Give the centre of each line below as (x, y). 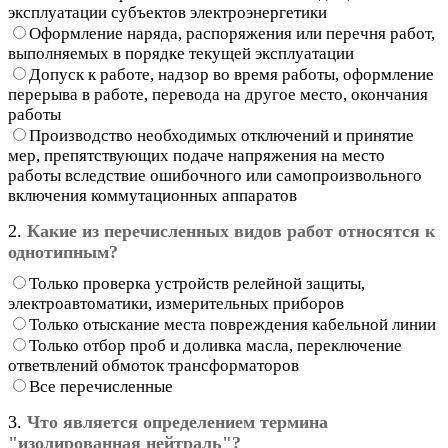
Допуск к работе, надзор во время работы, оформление (231, 74)
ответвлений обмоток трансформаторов (153, 365)
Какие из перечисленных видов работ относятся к (231, 230)
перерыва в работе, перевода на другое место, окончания (218, 94)
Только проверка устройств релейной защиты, (197, 283)
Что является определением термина (177, 421)
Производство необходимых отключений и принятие (221, 135)
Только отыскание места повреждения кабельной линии (232, 324)
